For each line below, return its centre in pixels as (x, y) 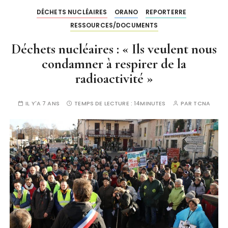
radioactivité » (114, 79)
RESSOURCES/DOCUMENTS (114, 25)
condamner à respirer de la (114, 64)
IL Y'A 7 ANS (42, 103)
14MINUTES (150, 103)
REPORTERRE (166, 12)
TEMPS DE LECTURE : (104, 103)
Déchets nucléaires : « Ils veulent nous (114, 49)
